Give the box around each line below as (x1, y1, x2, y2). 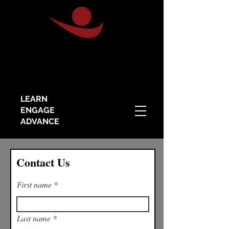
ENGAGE (20, 105, 55, 115)
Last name (17, 213, 51, 223)
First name (17, 179, 52, 190)
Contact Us (16, 154, 70, 171)
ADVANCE (20, 117, 59, 126)
